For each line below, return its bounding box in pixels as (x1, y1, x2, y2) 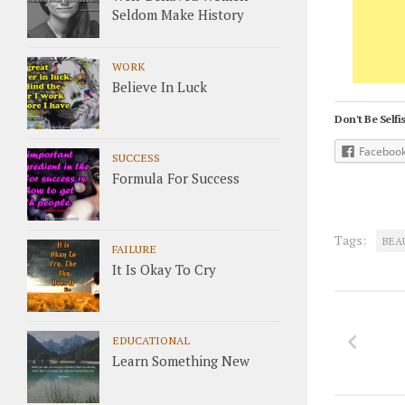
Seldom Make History (112, 5, 244, 24)
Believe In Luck (112, 78, 207, 96)
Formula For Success (112, 169, 240, 187)
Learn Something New (112, 352, 250, 370)
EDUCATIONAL (112, 333, 190, 347)
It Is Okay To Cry (112, 260, 216, 278)
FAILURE (112, 241, 156, 256)
